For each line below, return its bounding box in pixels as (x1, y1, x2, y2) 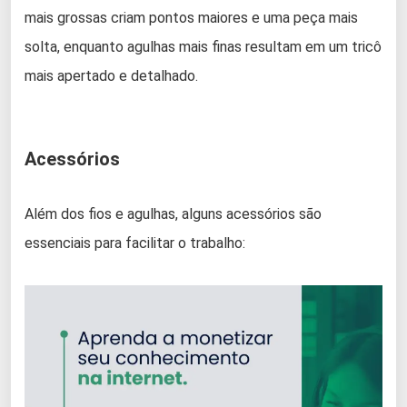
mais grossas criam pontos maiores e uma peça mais (25, 8, 358, 26)
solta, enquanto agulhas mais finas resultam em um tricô (25, 37, 382, 55)
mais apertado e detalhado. (25, 66, 198, 84)
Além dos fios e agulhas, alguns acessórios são (25, 204, 322, 223)
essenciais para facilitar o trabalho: (25, 233, 245, 252)
